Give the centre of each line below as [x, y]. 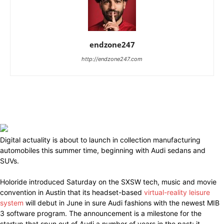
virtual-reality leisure [177, 192]
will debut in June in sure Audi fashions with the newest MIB [121, 203]
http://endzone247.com [112, 59]
